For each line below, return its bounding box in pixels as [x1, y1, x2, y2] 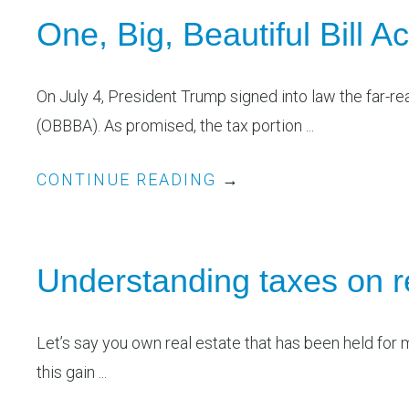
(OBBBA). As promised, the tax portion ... [37, 116, 314, 136]
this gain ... [37, 362, 107, 383]
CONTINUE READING [37, 170, 222, 190]
